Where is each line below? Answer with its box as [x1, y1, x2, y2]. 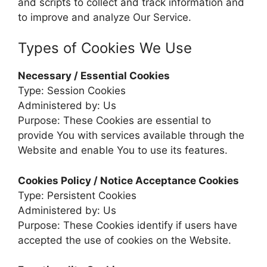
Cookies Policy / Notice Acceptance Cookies [18, 174, 239, 187]
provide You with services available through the [18, 129, 244, 141]
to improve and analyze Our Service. [18, 11, 191, 23]
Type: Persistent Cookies [18, 189, 136, 201]
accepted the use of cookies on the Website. [18, 234, 231, 246]
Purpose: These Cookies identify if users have [18, 219, 237, 231]
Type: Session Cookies [18, 85, 126, 97]
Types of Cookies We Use [18, 39, 192, 57]
